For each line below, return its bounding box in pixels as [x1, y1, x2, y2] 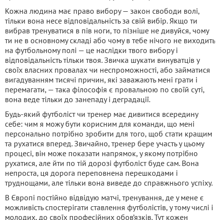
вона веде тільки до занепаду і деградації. [5, 94, 150, 105]
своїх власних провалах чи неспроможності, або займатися [5, 65, 210, 75]
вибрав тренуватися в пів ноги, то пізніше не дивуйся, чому [5, 26, 209, 36]
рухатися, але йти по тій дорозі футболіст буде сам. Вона [5, 158, 199, 168]
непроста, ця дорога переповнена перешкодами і [5, 168, 178, 178]
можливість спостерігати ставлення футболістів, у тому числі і [5, 202, 213, 213]
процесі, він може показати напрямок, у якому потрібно [5, 148, 198, 159]
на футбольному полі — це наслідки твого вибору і [5, 45, 178, 55]
